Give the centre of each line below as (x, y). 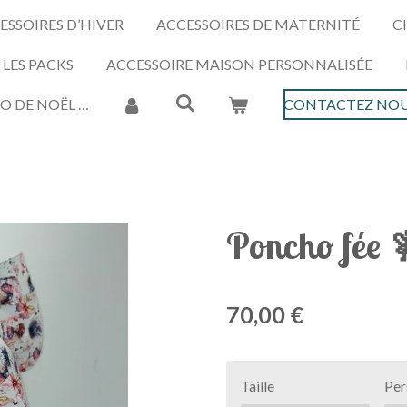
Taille (258, 385)
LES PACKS (38, 64)
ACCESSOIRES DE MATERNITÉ (258, 24)
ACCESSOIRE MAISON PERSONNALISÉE (239, 64)
